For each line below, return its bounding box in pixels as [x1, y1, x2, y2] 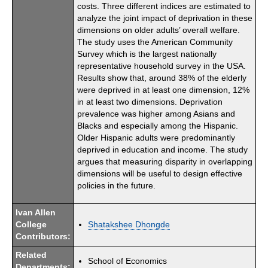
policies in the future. [77, 181, 156, 190]
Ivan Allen [16, 208, 56, 217]
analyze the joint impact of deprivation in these [77, 13, 252, 23]
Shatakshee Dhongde [88, 220, 170, 229]
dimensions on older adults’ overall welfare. [77, 25, 240, 35]
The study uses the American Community [77, 37, 233, 47]
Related [16, 250, 47, 260]
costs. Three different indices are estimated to [77, 1, 251, 11]
